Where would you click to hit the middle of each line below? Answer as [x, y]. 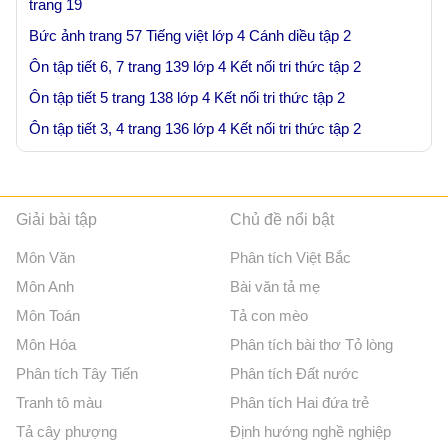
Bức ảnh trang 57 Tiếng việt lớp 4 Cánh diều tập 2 [190, 35]
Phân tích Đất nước [295, 373]
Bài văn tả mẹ [275, 286]
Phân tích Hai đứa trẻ [300, 402]
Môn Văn [45, 257]
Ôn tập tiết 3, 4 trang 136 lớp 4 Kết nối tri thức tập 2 [195, 128]
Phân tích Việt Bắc [291, 257]
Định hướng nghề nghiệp [311, 431]
